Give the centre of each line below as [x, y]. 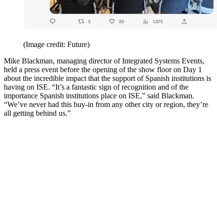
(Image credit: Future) [56, 45]
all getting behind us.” [37, 113]
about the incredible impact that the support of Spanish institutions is [108, 78]
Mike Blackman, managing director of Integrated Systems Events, [104, 61]
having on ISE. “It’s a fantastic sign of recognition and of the [96, 87]
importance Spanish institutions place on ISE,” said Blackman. [99, 96]
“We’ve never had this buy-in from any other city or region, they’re [106, 105]
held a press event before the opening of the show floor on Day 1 [103, 70]
